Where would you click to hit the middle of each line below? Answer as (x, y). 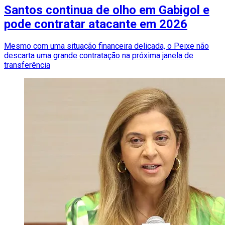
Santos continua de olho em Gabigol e (107, 10)
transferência (27, 65)
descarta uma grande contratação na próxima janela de (99, 56)
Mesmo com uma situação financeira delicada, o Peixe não (106, 46)
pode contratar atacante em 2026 (96, 24)
